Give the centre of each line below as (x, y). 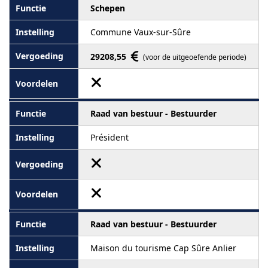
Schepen (108, 8)
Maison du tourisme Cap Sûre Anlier (163, 248)
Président (109, 137)
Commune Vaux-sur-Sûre (141, 32)
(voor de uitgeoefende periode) (195, 57)
